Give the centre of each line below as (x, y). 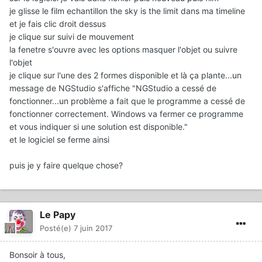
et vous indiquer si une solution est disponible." (99, 127)
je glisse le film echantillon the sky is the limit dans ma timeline (127, 11)
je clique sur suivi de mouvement (72, 37)
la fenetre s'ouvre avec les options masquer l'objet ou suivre (123, 50)
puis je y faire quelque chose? (66, 166)
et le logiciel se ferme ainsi (59, 140)
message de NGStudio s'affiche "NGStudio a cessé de (113, 88)
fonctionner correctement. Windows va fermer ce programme (126, 114)
